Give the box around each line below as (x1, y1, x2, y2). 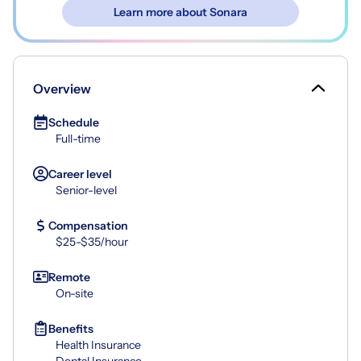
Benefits (48, 321, 93, 336)
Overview (33, 80, 91, 97)
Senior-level (56, 182, 117, 197)
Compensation (48, 218, 128, 233)
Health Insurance (56, 337, 141, 352)
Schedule (48, 114, 99, 130)
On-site (56, 285, 93, 301)
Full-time (56, 131, 101, 146)
